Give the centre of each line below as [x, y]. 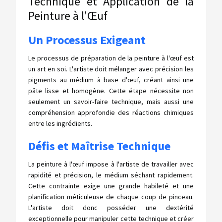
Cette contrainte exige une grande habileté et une [111, 186]
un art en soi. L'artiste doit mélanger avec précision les [111, 69]
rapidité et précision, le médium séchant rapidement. [111, 175]
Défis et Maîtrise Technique [99, 146]
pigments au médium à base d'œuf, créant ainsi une [111, 80]
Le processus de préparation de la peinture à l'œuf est [111, 58]
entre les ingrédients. [60, 123]
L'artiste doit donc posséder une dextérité [111, 208]
